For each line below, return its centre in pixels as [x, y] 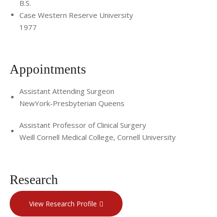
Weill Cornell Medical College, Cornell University [98, 137]
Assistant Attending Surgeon [67, 91]
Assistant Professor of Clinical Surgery [83, 125]
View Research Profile [63, 203]
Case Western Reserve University [76, 15]
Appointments [50, 69]
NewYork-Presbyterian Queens [72, 103]
